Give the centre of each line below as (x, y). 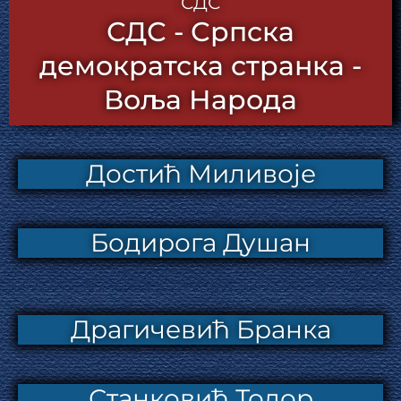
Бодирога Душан (200, 242)
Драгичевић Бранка (200, 329)
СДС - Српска (200, 31)
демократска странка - (200, 65)
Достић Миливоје (200, 173)
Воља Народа (200, 99)
